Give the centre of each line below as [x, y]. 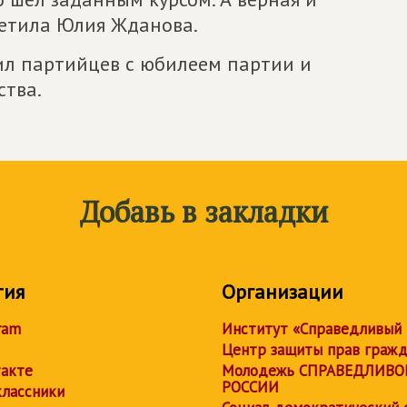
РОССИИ [250, 387]
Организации [283, 292]
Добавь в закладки [203, 212]
